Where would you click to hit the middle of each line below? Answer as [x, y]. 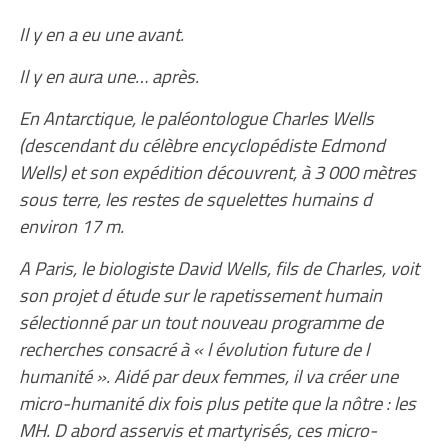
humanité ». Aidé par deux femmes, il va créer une [208, 376]
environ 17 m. [71, 226]
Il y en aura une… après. [108, 76]
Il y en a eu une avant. [101, 34]
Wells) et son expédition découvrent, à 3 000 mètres [217, 172]
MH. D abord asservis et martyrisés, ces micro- [197, 430]
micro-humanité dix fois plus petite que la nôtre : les [217, 403]
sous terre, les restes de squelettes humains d [195, 199]
